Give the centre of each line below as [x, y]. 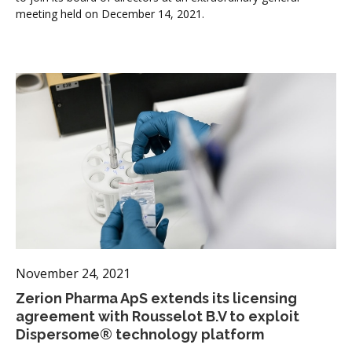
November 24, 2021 [73, 273]
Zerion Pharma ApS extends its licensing [156, 298]
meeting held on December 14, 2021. [112, 13]
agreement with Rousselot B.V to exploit [158, 316]
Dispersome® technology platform [140, 334]
